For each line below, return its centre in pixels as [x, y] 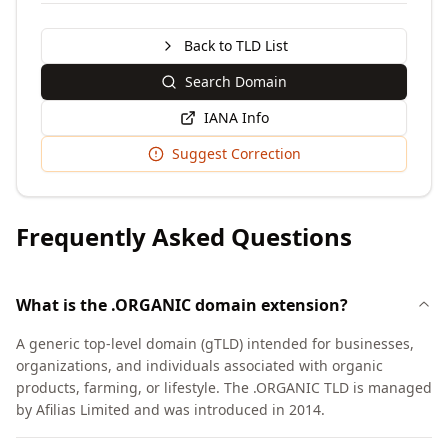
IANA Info [236, 117]
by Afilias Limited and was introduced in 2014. [170, 409]
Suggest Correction [236, 153]
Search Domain [236, 81]
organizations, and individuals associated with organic [199, 365]
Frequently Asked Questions [184, 236]
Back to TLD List [236, 45]
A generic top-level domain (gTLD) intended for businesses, [215, 343]
